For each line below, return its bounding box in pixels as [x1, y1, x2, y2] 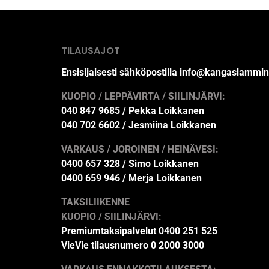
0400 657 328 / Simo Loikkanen [61, 158, 199, 170]
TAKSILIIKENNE [61, 196, 130, 208]
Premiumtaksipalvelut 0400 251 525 [61, 225, 217, 237]
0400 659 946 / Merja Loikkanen [61, 172, 202, 184]
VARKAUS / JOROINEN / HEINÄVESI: [61, 144, 219, 156]
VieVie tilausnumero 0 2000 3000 [61, 240, 204, 252]
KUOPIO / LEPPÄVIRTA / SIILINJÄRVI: [61, 91, 225, 103]
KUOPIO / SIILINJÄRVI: [61, 211, 162, 223]
